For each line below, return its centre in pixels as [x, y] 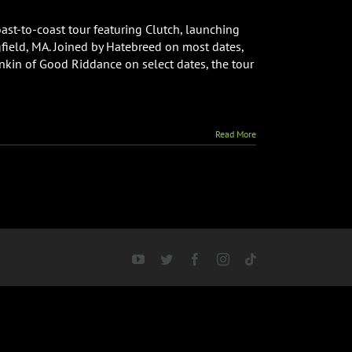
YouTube [167, 258]
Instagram [253, 258]
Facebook [225, 258]
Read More [236, 134]
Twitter [190, 258]
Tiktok [271, 258]
